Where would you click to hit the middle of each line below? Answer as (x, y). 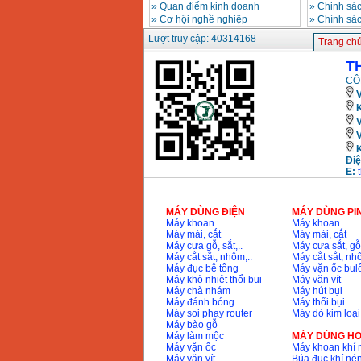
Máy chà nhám (198, 291)
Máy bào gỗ (191, 325)
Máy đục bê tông (202, 269)
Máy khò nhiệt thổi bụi (214, 280)
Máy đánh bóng (200, 303)
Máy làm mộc (195, 336)
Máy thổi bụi (318, 303)
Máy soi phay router (209, 314)
